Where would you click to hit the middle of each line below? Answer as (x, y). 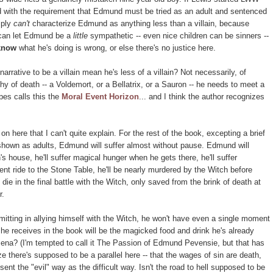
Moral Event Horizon (100, 96)
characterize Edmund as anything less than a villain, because (140, 23)
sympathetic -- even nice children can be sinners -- (179, 35)
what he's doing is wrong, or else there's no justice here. (116, 48)
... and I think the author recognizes (202, 96)
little (82, 35)
